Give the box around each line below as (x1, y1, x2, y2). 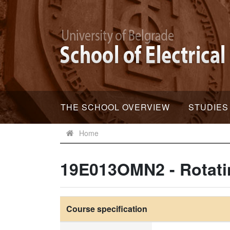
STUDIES (188, 101, 228, 113)
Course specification (66, 203, 147, 215)
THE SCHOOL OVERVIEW (61, 101, 170, 113)
